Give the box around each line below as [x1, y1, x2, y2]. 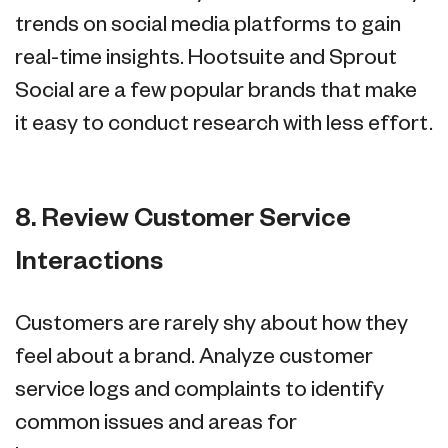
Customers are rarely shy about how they [15, 315, 408, 335]
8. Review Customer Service [15, 208, 351, 232]
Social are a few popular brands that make [15, 81, 417, 101]
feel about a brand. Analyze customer [15, 348, 373, 368]
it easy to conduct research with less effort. [15, 114, 433, 134]
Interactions [15, 251, 163, 275]
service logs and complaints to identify [15, 381, 384, 401]
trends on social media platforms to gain [15, 15, 401, 35]
